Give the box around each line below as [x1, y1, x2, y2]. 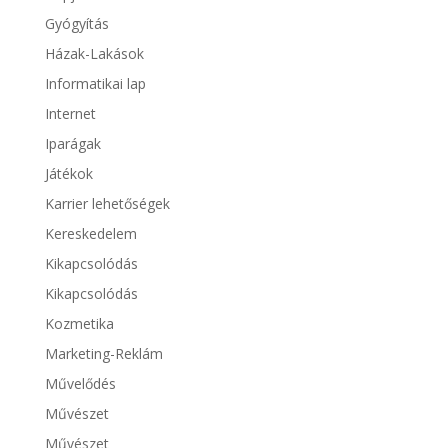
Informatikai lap [44, 74, 146, 94]
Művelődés [44, 374, 116, 394]
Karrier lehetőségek [44, 194, 170, 214]
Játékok [44, 164, 93, 184]
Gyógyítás [44, 14, 109, 34]
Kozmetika [44, 314, 114, 334]
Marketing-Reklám [44, 344, 163, 364]
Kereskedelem [44, 224, 137, 244]
